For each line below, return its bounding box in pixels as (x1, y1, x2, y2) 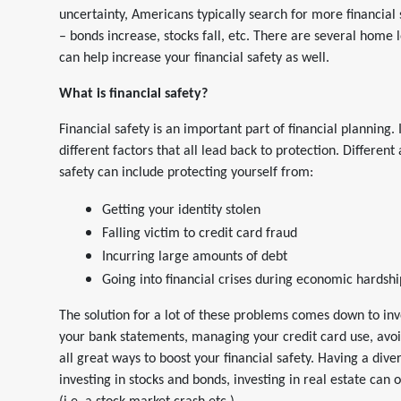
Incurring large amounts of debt (102, 250, 287, 264)
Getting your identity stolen (102, 203, 260, 218)
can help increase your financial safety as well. (59, 51, 329, 65)
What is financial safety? (59, 87, 208, 101)
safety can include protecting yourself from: (59, 166, 313, 180)
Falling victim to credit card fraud (102, 226, 297, 241)
